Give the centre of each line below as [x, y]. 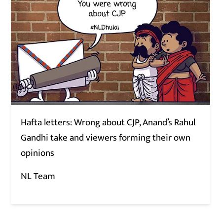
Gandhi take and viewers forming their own [106, 138]
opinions [38, 153]
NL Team [38, 176]
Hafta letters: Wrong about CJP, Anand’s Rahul [108, 122]
